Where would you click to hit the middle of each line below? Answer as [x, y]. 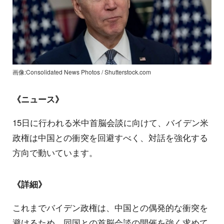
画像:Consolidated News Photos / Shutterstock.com [82, 72]
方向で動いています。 [55, 152]
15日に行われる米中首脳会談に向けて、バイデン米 [110, 122]
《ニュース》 [38, 99]
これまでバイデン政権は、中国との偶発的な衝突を [110, 207]
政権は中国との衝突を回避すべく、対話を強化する [110, 137]
